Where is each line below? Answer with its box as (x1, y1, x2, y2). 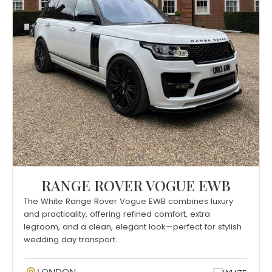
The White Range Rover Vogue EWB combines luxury (24, 195, 233, 208)
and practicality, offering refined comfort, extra (24, 208, 210, 220)
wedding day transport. (24, 234, 117, 246)
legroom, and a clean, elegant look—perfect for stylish (24, 221, 242, 233)
